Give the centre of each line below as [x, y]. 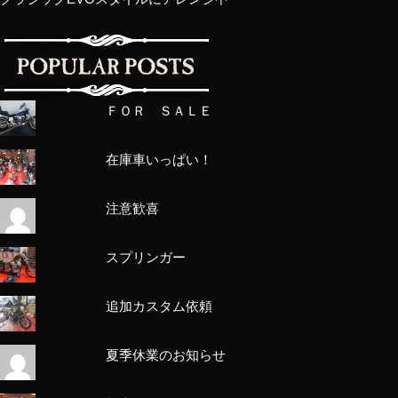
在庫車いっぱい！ [159, 159]
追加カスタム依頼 [159, 306]
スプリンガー [146, 257]
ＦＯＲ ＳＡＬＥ [159, 110]
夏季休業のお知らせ [166, 354]
